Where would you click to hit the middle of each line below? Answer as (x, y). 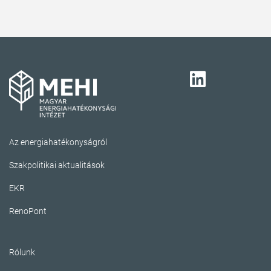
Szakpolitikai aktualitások (57, 165)
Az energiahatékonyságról (58, 142)
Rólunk (22, 252)
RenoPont (28, 211)
